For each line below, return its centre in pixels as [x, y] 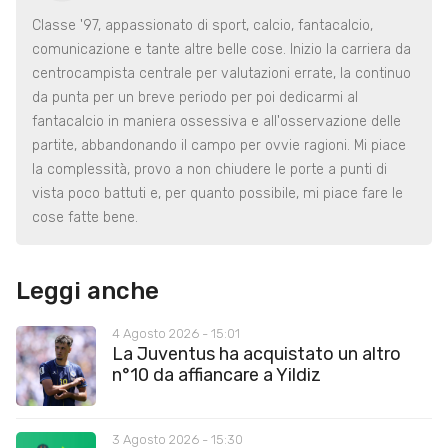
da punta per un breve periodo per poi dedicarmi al [195, 97]
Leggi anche [87, 290]
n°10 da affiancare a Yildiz [216, 374]
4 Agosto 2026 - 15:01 [176, 333]
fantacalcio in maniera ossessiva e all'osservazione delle [216, 121]
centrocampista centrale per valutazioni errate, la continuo [221, 73]
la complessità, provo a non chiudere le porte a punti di [209, 169]
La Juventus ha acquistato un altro [256, 353]
